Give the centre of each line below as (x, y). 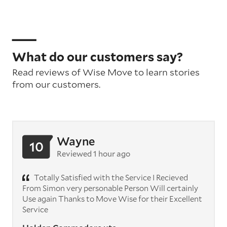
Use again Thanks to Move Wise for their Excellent (112, 198)
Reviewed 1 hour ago (93, 153)
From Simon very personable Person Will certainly (110, 188)
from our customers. (56, 84)
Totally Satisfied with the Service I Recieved (110, 177)
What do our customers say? (98, 56)
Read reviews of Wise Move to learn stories (106, 72)
